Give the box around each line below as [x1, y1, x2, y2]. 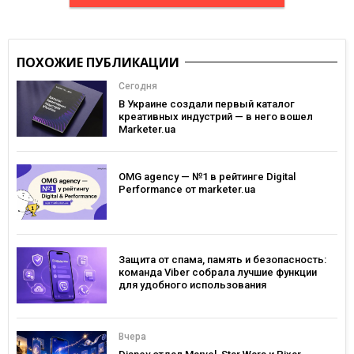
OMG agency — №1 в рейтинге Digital [119, 170, 296, 183]
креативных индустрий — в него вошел [119, 111, 313, 123]
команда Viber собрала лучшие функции [119, 266, 317, 279]
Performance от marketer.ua [119, 183, 255, 195]
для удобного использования [119, 279, 266, 292]
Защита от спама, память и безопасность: [119, 254, 326, 266]
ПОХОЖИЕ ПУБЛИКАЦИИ [17, 54, 179, 72]
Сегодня [119, 81, 157, 92]
